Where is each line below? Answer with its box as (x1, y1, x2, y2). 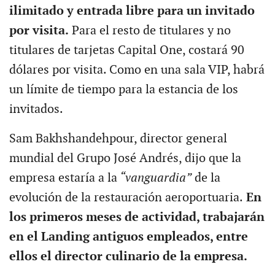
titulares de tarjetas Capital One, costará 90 (9, 42, 244, 58)
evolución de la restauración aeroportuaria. (9, 190, 243, 205)
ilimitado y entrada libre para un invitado (9, 3, 255, 18)
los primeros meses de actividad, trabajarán (9, 209, 265, 225)
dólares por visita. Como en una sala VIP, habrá (9, 62, 265, 77)
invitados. (9, 101, 63, 117)
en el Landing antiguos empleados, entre (9, 229, 248, 244)
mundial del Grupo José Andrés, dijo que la (9, 150, 241, 166)
